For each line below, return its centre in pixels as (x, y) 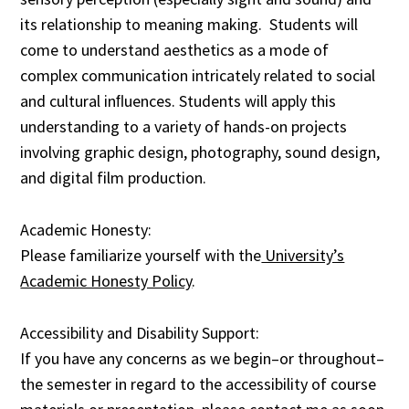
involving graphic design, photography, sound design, (200, 152)
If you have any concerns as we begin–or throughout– (203, 358)
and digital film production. (114, 178)
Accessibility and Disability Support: (140, 332)
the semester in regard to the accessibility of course (199, 383)
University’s (303, 256)
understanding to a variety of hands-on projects (184, 127)
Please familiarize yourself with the (141, 256)
